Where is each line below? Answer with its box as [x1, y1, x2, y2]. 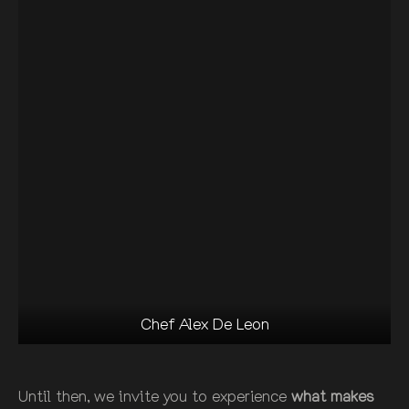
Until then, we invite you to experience [18, 385, 291, 405]
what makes [291, 385, 373, 405]
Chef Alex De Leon [140, 313, 269, 333]
